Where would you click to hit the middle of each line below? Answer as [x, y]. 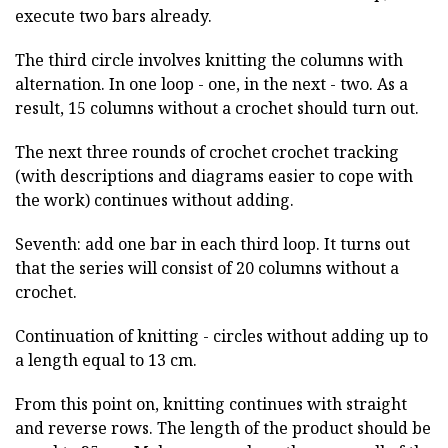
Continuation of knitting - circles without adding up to [221, 335]
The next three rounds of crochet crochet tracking [207, 151]
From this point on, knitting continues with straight [211, 403]
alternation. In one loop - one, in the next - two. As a [211, 83]
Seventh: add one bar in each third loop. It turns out [212, 243]
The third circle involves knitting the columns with [209, 59]
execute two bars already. [113, 15]
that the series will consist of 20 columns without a [207, 267]
